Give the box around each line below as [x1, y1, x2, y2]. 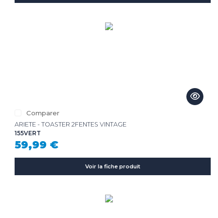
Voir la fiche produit [85, 163, 140, 170]
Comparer [26, 109, 59, 117]
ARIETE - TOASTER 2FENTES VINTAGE [15, 120, 127, 128]
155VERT [15, 129, 41, 137]
